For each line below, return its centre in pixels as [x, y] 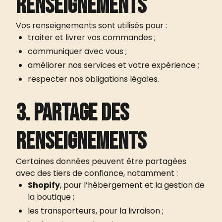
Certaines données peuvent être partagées [101, 161]
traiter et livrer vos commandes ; [92, 37]
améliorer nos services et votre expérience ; [113, 65]
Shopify [44, 185]
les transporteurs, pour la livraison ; [96, 211]
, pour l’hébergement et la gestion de [132, 185]
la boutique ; [51, 197]
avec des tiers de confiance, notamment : [97, 173]
